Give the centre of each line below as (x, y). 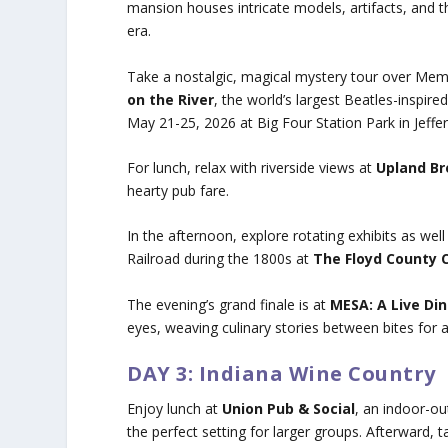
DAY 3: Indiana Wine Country (281, 374)
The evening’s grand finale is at (229, 304)
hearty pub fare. (178, 191)
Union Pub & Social (289, 409)
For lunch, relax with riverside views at (252, 168)
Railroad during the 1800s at (220, 259)
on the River (171, 99)
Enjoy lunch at (175, 409)
